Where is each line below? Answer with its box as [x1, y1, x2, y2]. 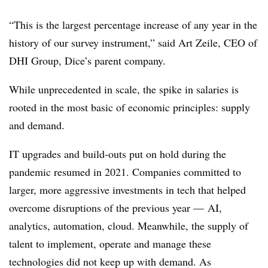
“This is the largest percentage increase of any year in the [9, 17, 257, 32]
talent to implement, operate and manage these [9, 236, 211, 251]
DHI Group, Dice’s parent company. [9, 53, 169, 68]
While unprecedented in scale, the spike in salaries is [9, 82, 239, 96]
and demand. [9, 118, 68, 132]
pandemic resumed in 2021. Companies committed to [9, 165, 241, 179]
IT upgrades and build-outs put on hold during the [9, 147, 226, 161]
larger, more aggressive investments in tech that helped [9, 182, 246, 197]
